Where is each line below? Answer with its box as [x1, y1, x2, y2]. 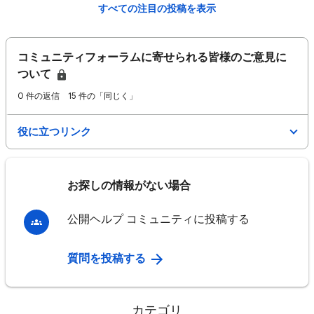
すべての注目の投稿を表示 [98, 3, 216, 15]
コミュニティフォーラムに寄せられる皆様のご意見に [18, 50, 287, 64]
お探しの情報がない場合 [67, 179, 191, 193]
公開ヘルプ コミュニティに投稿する [67, 212, 250, 226]
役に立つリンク [18, 125, 91, 138]
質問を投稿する [67, 252, 149, 266]
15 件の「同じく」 [68, 90, 137, 101]
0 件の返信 [18, 90, 60, 101]
